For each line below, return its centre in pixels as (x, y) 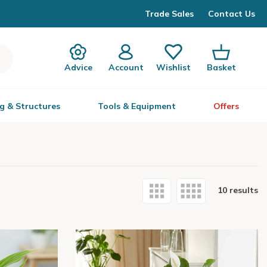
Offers (226, 106)
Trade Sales (169, 13)
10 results (238, 190)
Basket (221, 67)
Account (126, 67)
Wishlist (173, 67)
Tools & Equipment (137, 106)
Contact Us (232, 13)
